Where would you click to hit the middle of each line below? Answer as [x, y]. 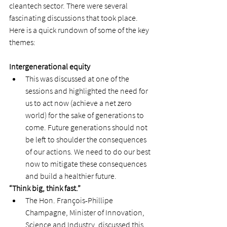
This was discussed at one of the [78, 79]
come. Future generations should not [87, 127]
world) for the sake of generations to [85, 115]
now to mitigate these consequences [87, 164]
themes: [24, 42]
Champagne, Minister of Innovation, [86, 213]
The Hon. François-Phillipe [70, 200]
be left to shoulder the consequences [87, 140]
